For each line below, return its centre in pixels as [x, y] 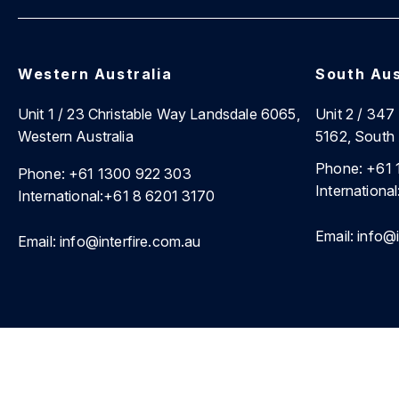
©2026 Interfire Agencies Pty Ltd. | [133, 378]
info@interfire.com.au [128, 242]
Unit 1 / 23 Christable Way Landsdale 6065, [159, 114]
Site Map [276, 378]
